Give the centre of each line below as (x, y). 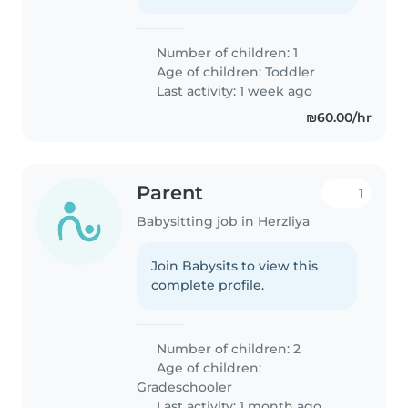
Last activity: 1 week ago (233, 92)
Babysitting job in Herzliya (224, 222)
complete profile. (208, 286)
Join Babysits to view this (235, 266)
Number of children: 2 (227, 349)
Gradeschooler (185, 388)
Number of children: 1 (226, 53)
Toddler (291, 72)
